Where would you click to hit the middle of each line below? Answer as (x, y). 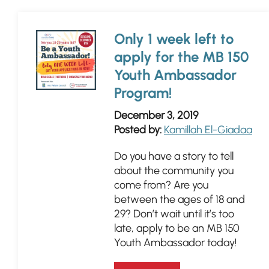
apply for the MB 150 (182, 57)
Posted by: (138, 130)
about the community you (174, 171)
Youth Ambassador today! (175, 243)
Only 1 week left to (174, 39)
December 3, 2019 (156, 115)
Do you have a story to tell (174, 156)
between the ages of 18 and (180, 199)
